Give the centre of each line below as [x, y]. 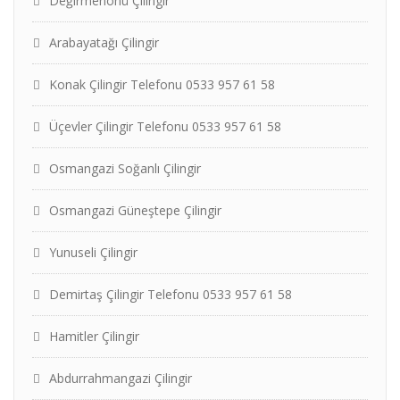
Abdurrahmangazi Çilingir [121, 378]
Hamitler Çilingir [94, 336]
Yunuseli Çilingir [93, 252]
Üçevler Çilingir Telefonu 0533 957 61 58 [165, 126]
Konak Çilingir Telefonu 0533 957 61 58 [162, 84]
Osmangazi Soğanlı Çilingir [125, 168]
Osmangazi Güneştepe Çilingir [135, 210]
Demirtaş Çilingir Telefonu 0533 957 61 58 [171, 294]
